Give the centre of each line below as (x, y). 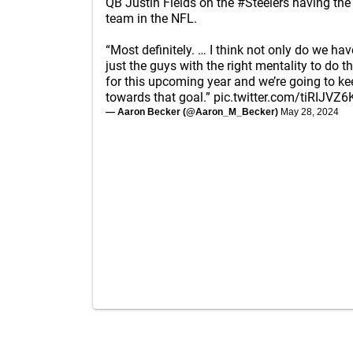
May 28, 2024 (310, 111)
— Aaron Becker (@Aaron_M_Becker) (193, 111)
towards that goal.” (160, 97)
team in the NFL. (151, 18)
